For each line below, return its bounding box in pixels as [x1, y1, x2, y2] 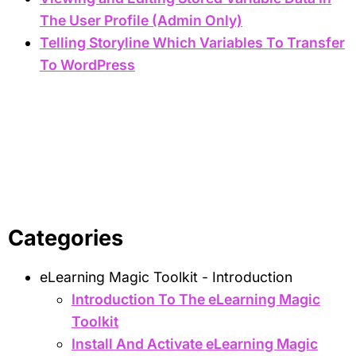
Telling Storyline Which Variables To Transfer [40, 34, 345, 52]
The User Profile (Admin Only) [40, 12, 242, 29]
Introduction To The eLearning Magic [72, 290, 320, 308]
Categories [8, 224, 123, 251]
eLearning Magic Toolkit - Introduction [40, 268, 292, 285]
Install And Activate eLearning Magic [72, 335, 318, 352]
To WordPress [40, 56, 135, 74]
